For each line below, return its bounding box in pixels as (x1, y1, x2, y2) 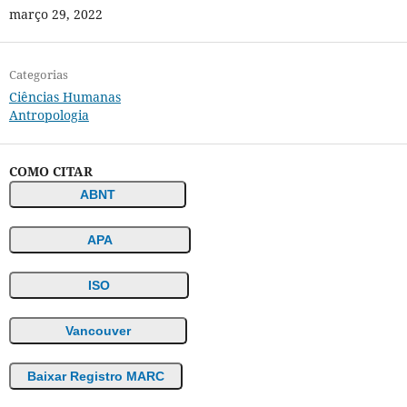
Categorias (8, 66, 68, 84)
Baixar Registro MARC (26, 368, 164, 383)
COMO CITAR (8, 162, 93, 180)
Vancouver (65, 323, 131, 338)
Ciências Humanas (8, 88, 121, 106)
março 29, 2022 (8, 5, 103, 24)
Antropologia (8, 106, 89, 124)
